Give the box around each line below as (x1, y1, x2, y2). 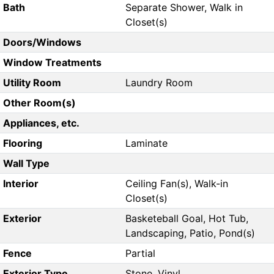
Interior (2, 177, 39, 190)
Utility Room (2, 76, 61, 89)
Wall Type (2, 157, 50, 170)
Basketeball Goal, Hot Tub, (125, 212, 248, 225)
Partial (125, 247, 155, 260)
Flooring (2, 137, 42, 150)
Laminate (125, 137, 168, 150)
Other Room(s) (2, 97, 76, 109)
